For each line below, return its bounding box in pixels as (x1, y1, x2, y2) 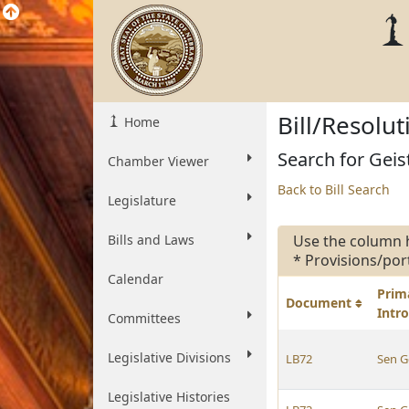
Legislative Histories (108, 388, 230, 405)
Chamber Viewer (108, 152, 209, 170)
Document (286, 294, 355, 311)
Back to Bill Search (278, 181, 390, 198)
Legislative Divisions (108, 349, 231, 366)
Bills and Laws (108, 231, 194, 248)
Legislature (108, 192, 176, 209)
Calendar (108, 270, 163, 288)
